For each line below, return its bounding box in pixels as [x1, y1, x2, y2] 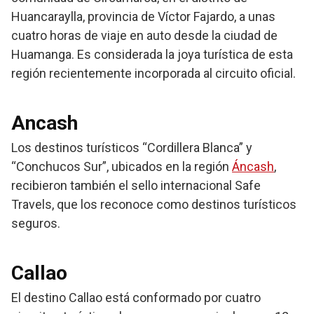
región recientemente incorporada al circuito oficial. [11, 66, 296, 81]
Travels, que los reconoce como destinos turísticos [11, 197, 296, 212]
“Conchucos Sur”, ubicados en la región [11, 159, 232, 175]
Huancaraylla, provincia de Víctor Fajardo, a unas [11, 9, 275, 25]
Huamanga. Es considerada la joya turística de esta [11, 47, 293, 62]
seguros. [11, 216, 60, 231]
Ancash [11, 111, 78, 135]
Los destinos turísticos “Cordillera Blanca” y [11, 140, 252, 156]
